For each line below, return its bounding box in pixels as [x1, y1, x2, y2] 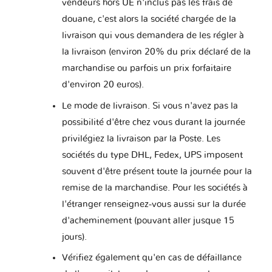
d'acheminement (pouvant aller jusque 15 [61, 216, 234, 225]
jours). [61, 232, 87, 242]
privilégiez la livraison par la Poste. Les [61, 134, 220, 143]
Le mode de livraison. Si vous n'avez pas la [61, 101, 238, 110]
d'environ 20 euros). [61, 80, 144, 90]
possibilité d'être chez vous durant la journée [61, 117, 245, 127]
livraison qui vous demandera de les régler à [61, 31, 244, 41]
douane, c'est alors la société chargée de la [61, 15, 236, 24]
